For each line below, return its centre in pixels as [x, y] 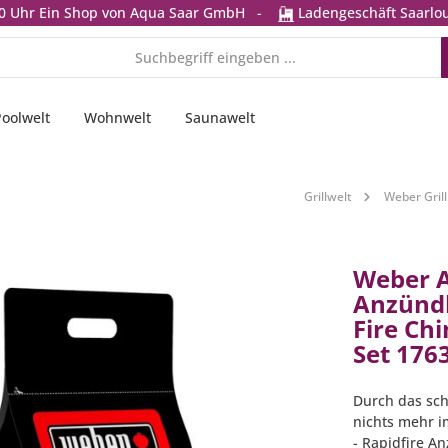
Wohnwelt [117, 118]
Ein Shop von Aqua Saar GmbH [142, 12]
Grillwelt [328, 197]
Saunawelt [220, 118]
